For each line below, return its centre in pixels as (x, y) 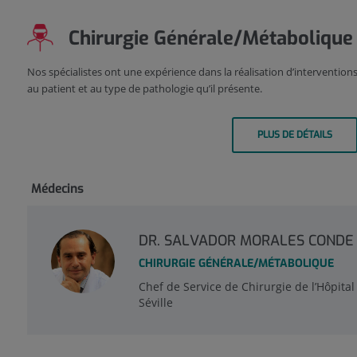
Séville (155, 303)
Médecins (57, 189)
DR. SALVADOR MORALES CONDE (246, 241)
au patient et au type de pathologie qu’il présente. (144, 89)
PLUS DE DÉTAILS (295, 135)
